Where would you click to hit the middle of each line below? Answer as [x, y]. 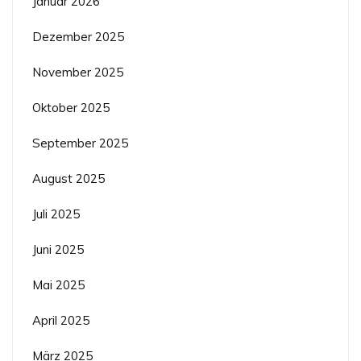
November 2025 [78, 72]
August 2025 [68, 178]
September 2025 [80, 143]
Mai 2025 [58, 284]
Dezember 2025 [78, 36]
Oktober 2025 [71, 107]
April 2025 [61, 320]
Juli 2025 [56, 214]
